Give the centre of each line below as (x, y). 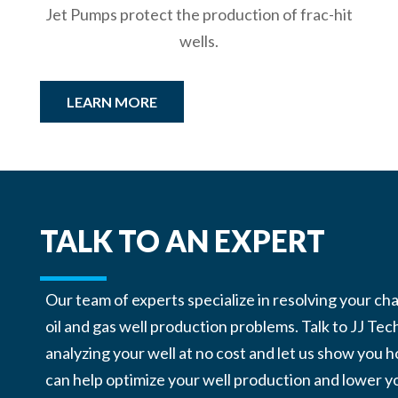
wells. (199, 41)
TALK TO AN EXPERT (182, 241)
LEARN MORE (111, 102)
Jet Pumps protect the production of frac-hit (199, 15)
